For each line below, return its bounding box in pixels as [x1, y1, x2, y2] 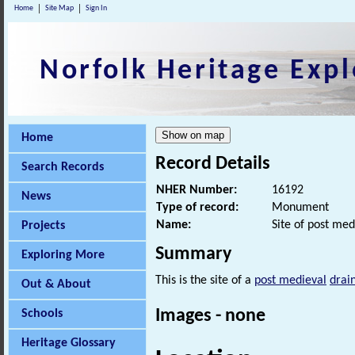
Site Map [45, 4, 74, 13]
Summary [155, 245, 231, 265]
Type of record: [156, 201, 239, 215]
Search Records [21, 161, 104, 174]
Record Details [155, 155, 270, 174]
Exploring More [21, 249, 105, 261]
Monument [272, 201, 329, 215]
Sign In [86, 4, 107, 13]
